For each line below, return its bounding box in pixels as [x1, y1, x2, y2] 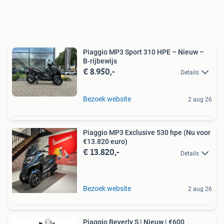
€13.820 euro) [83, 137, 127, 146]
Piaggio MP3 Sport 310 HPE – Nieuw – [83, 48, 204, 56]
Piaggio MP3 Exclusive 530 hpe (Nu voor [83, 128, 210, 137]
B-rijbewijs [83, 57, 117, 65]
